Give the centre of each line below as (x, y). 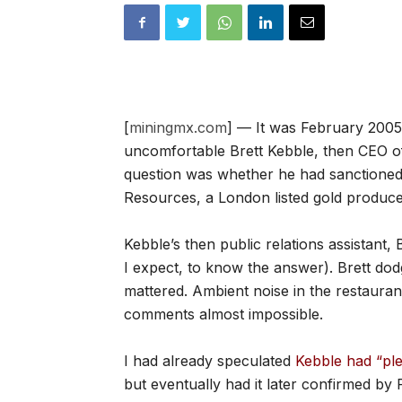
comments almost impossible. (223, 314)
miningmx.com (178, 127)
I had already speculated (210, 361)
